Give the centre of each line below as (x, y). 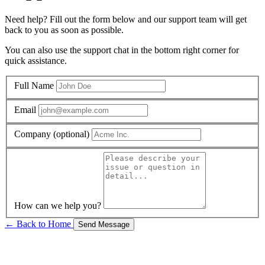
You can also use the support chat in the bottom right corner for (122, 50)
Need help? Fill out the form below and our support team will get (126, 19)
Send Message (104, 225)
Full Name (34, 86)
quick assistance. (36, 60)
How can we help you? (58, 206)
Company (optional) (52, 134)
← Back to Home (39, 224)
